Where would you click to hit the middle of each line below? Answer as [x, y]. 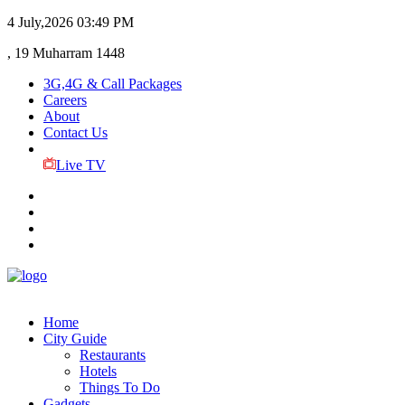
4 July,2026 [40, 22]
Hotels [98, 371]
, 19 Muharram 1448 [66, 53]
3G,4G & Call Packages [113, 84]
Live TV [80, 165]
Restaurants [113, 355]
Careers [65, 100]
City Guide [75, 339]
